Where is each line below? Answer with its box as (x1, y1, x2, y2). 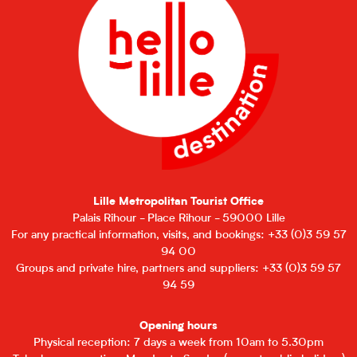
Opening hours (139, 320, 218, 333)
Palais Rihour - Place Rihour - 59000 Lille (72, 213, 285, 226)
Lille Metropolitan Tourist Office (93, 196, 264, 209)
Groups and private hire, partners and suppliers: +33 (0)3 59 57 (16, 263, 341, 276)
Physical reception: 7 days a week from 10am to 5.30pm (33, 337, 324, 350)
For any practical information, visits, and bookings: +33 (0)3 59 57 (10, 229, 347, 242)
